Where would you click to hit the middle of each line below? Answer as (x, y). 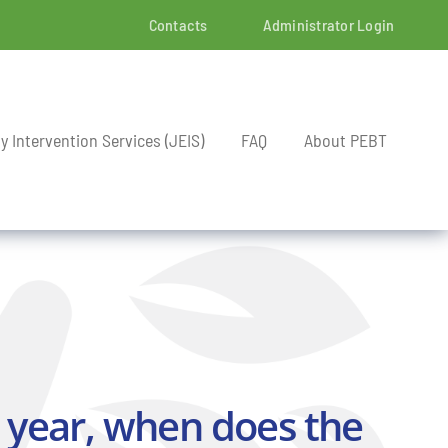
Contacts (178, 24)
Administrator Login (328, 24)
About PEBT (345, 140)
